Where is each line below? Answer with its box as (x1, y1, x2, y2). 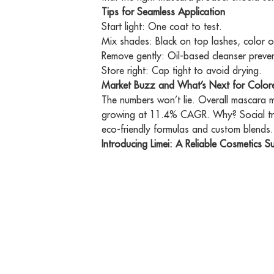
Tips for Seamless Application (102, 6, 226, 18)
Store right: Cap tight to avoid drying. (102, 64, 262, 77)
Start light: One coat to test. (102, 20, 223, 33)
